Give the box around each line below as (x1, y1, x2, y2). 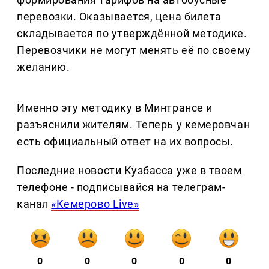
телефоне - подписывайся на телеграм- (17, 181, 226, 194)
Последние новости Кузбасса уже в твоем (17, 164, 242, 177)
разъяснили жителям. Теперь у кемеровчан (17, 118, 250, 131)
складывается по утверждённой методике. (17, 27, 247, 40)
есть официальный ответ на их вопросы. (17, 135, 234, 148)
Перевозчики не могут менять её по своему (17, 44, 251, 57)
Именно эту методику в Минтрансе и (17, 101, 213, 115)
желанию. (17, 61, 70, 74)
